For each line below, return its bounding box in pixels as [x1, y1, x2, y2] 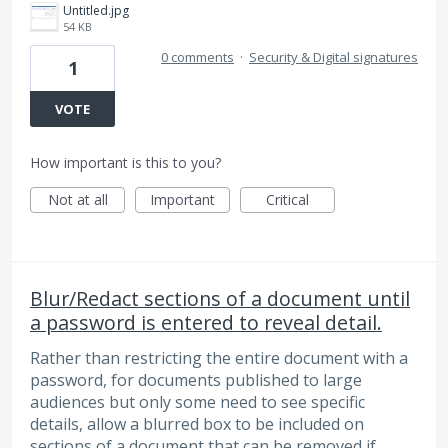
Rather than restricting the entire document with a [30, 347, 408, 370]
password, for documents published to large [30, 369, 362, 392]
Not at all [47, 190, 108, 210]
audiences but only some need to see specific [30, 391, 365, 414]
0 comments [161, 48, 234, 67]
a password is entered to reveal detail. [30, 309, 382, 337]
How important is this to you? [30, 153, 221, 173]
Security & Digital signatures [249, 48, 418, 67]
